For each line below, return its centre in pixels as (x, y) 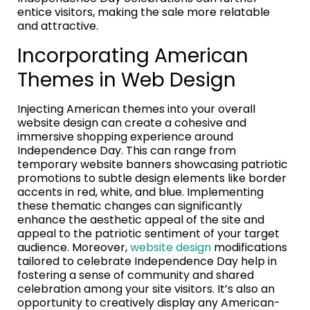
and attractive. (58, 26)
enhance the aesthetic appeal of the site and (141, 220)
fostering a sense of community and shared (136, 275)
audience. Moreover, (74, 248)
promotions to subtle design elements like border (152, 179)
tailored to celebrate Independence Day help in (147, 262)
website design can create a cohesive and (132, 123)
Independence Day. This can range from (127, 151)
